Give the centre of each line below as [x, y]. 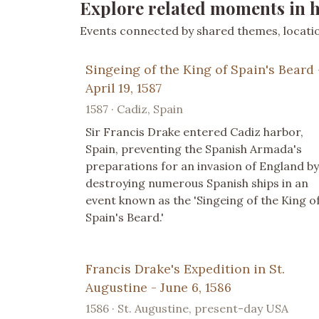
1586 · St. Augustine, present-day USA [187, 308]
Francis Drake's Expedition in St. [185, 268]
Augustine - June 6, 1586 [158, 287]
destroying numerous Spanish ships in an [197, 183]
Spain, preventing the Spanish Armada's [194, 148]
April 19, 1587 [124, 88]
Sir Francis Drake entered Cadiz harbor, [194, 131]
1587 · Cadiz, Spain [134, 109]
